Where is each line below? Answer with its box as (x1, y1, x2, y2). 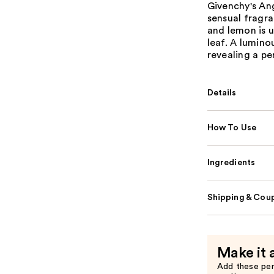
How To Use (207, 124, 257, 133)
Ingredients (207, 158, 256, 168)
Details (207, 89, 237, 98)
